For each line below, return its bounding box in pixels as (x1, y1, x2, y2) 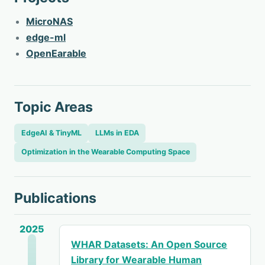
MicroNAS (26, 15, 73, 28)
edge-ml (26, 31, 66, 44)
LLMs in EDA (95, 128, 139, 137)
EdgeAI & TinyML (21, 128, 82, 137)
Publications (14, 189, 96, 206)
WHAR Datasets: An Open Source (71, 238, 228, 250)
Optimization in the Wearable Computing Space (21, 147, 190, 157)
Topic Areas (14, 99, 93, 116)
